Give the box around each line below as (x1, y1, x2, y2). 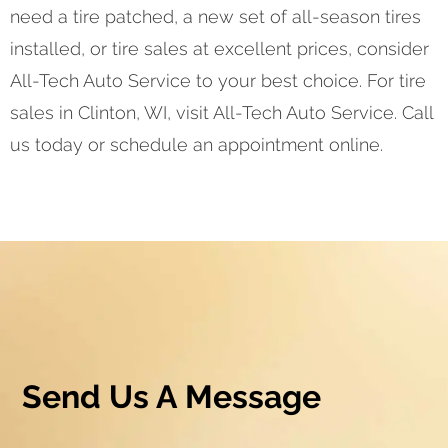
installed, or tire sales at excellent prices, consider (10, 37, 429, 59)
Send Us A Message (22, 377, 322, 415)
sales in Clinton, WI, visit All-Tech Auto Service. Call (10, 101, 433, 123)
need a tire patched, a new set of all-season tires (10, 5, 421, 27)
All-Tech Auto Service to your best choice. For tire (10, 69, 426, 91)
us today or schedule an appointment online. (10, 133, 383, 155)
